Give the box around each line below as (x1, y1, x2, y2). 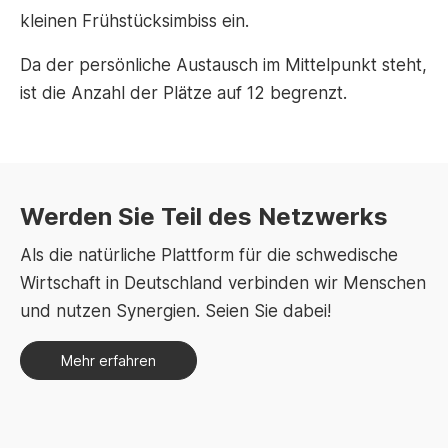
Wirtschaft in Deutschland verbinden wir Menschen (20, 273, 426, 293)
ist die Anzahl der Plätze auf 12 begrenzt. (20, 83, 347, 103)
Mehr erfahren (61, 352, 156, 369)
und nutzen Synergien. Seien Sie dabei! (20, 301, 331, 321)
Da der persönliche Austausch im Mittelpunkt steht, (20, 55, 427, 75)
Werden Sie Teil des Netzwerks (20, 202, 388, 231)
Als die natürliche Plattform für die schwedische (20, 245, 398, 265)
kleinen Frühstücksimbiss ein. (20, 11, 249, 31)
